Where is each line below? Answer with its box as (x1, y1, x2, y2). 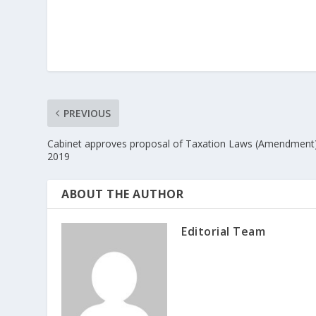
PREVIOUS (63, 107, 111, 121)
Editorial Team (181, 224, 266, 240)
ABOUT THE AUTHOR (61, 186, 184, 202)
